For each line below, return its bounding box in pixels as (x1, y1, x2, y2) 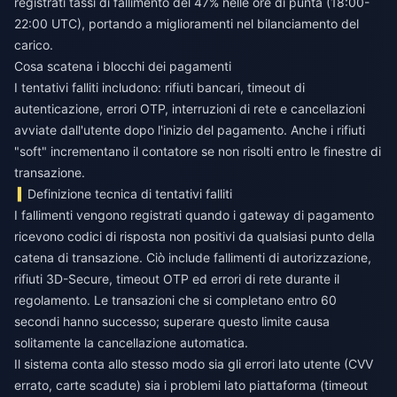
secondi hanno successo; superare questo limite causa (14, 314, 330, 329)
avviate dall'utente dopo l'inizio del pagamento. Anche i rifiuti (14, 122, 365, 137)
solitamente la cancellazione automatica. (14, 335, 248, 350)
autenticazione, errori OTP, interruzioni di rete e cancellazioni (14, 101, 365, 116)
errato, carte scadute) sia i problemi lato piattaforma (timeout (14, 378, 368, 393)
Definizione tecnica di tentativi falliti (27, 186, 233, 201)
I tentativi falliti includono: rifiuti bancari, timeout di (14, 80, 305, 95)
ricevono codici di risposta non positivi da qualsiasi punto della (14, 229, 375, 244)
